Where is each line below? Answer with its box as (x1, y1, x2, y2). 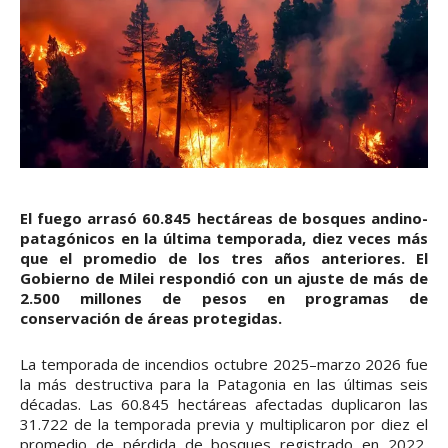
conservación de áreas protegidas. (20, 308, 282, 329)
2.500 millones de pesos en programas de (20, 288, 428, 309)
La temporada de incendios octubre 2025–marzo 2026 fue (20, 354, 428, 375)
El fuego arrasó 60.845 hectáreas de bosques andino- (20, 208, 428, 229)
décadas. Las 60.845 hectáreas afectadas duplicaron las (20, 394, 428, 415)
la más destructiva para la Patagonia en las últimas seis (20, 374, 428, 395)
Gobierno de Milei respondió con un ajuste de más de (20, 268, 428, 289)
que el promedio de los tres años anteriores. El (20, 248, 428, 269)
